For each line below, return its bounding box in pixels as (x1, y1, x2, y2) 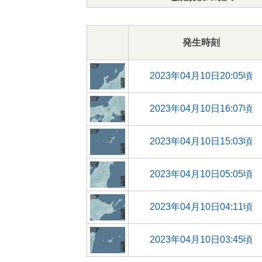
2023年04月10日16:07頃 (150, 104, 253, 113)
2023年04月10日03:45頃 (150, 235, 253, 244)
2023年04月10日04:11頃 (150, 202, 253, 212)
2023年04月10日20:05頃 (150, 71, 253, 81)
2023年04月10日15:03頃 (150, 136, 253, 146)
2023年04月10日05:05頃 (150, 169, 253, 179)
